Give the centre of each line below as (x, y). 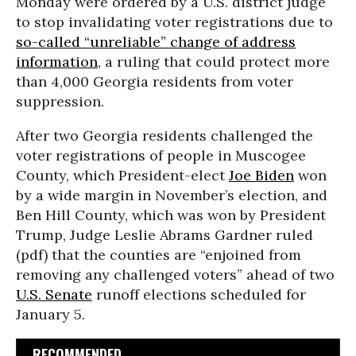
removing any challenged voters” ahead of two (175, 275)
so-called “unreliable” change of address (156, 42)
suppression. (60, 101)
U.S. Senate (54, 294)
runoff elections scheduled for (199, 294)
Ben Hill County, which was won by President (171, 215)
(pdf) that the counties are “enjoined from (159, 255)
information (57, 62)
